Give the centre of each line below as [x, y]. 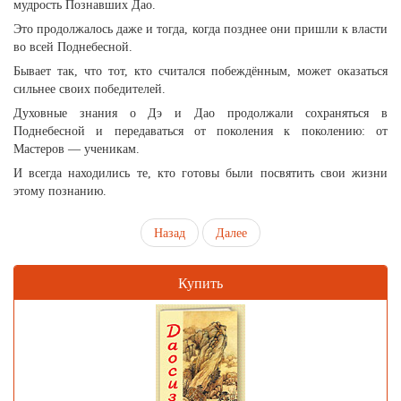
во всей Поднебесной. [73, 47]
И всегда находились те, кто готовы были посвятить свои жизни [200, 173]
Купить [200, 282]
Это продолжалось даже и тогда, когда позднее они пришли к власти [200, 29]
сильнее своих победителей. [90, 89]
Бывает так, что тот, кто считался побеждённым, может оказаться [200, 71]
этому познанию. [60, 191]
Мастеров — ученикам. [77, 149]
